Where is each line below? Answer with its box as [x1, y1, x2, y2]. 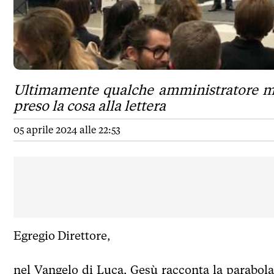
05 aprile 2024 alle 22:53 [13, 124, 120, 136]
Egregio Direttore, [13, 228, 110, 242]
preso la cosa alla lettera [13, 97, 166, 114]
